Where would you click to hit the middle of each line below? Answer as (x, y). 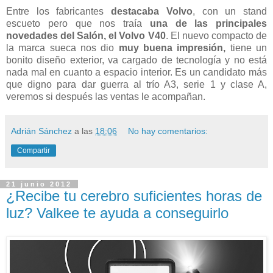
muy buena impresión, (172, 48)
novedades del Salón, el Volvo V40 (86, 35)
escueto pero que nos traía (78, 23)
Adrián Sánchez (41, 131)
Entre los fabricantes (59, 11)
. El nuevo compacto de (216, 35)
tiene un (246, 48)
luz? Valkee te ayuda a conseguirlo (117, 213)
